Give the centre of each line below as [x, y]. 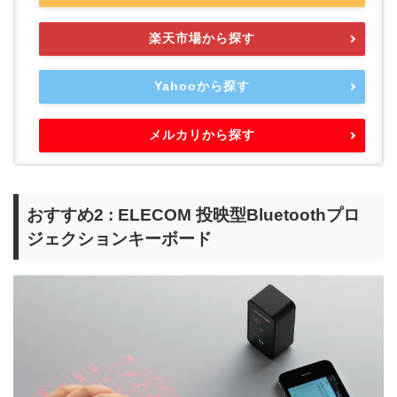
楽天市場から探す [202, 38]
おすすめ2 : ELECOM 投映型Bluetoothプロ [193, 215]
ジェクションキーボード [119, 239]
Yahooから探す [202, 86]
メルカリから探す [202, 135]
